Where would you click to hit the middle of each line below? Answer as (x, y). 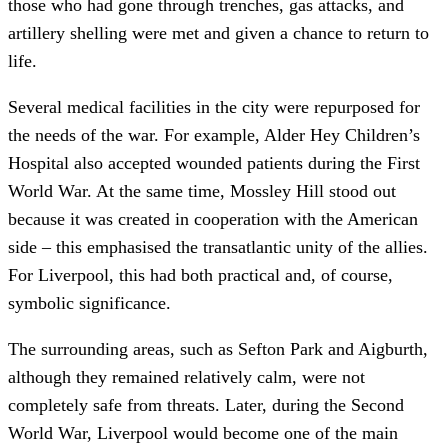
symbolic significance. (89, 303)
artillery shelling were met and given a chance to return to (218, 33)
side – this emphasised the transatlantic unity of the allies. (218, 247)
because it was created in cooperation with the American (213, 219)
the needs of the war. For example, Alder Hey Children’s (214, 135)
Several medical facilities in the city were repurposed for (214, 107)
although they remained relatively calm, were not (186, 377)
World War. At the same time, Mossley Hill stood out (202, 191)
